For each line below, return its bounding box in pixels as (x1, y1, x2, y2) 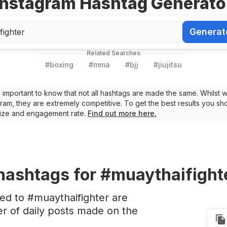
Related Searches (87, 49, 140, 57)
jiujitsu (158, 60, 182, 69)
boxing (50, 60, 73, 69)
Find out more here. (88, 109, 157, 118)
